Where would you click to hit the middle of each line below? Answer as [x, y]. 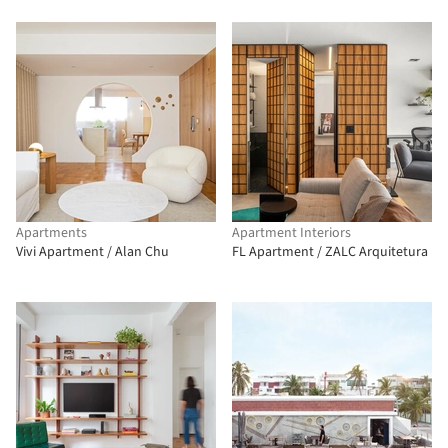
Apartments [51, 233]
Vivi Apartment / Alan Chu [92, 252]
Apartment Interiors [291, 233]
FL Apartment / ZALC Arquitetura [330, 252]
